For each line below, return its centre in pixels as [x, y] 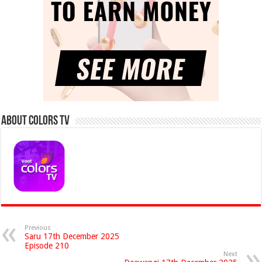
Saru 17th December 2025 [72, 236]
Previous [38, 228]
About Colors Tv [36, 121]
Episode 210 [47, 246]
